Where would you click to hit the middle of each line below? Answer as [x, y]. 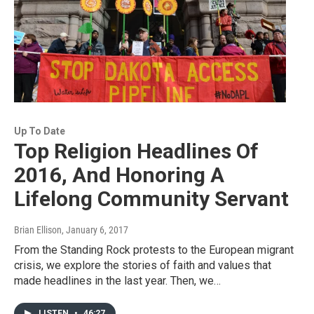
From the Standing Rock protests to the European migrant [154, 250]
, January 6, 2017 [95, 230]
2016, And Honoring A [119, 175]
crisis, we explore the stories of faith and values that [143, 265]
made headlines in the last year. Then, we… [117, 280]
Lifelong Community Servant [151, 198]
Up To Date [40, 131]
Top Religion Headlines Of [136, 151]
